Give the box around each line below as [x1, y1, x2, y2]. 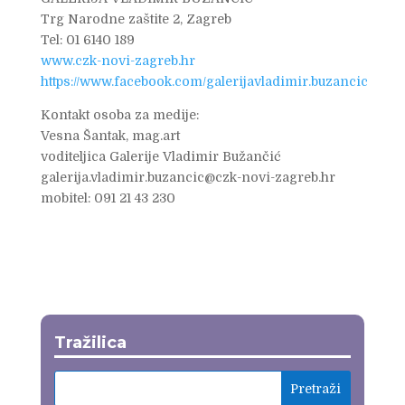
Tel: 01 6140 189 [40, 33, 135, 48]
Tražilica [53, 333, 127, 353]
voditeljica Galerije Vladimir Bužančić [40, 149, 281, 165]
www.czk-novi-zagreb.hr [40, 53, 195, 69]
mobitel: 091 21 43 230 [40, 191, 175, 206]
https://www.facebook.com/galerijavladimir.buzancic [40, 74, 368, 89]
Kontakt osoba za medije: [40, 108, 199, 123]
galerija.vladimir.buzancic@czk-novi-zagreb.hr [40, 170, 335, 185]
